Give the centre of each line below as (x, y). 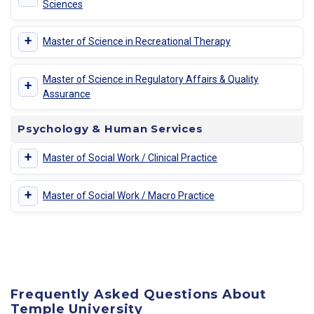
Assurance (67, 94)
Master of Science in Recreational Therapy (137, 42)
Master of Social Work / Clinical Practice (130, 158)
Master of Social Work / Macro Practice (129, 196)
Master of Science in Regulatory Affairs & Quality (151, 79)
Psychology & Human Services (110, 128)
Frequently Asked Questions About (138, 295)
